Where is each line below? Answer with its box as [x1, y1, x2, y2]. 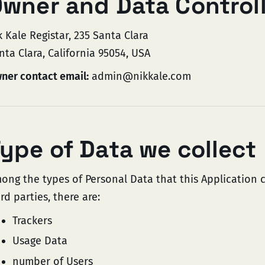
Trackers [12, 214, 52, 227]
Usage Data [12, 234, 67, 247]
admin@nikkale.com [89, 70, 191, 83]
